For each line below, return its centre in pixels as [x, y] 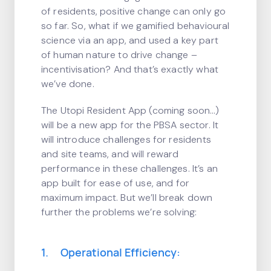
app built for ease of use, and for [116, 183]
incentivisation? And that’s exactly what [130, 69]
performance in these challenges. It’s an [129, 168]
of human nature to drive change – [119, 55]
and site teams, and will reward [110, 154]
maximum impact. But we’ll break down [127, 198]
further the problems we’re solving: [119, 212]
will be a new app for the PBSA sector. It [130, 125]
